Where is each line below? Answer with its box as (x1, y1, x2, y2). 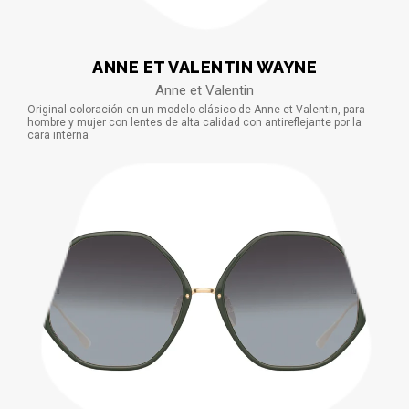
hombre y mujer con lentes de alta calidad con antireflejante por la (27, 115, 362, 129)
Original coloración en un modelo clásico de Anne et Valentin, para (27, 102, 365, 116)
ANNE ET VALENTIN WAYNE (92, 57, 317, 77)
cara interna (27, 128, 89, 142)
